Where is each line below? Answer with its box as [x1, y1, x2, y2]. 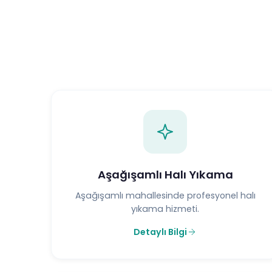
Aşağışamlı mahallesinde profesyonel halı [75, 189, 256, 202]
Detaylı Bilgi [134, 225, 187, 238]
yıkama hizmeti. [131, 202, 199, 215]
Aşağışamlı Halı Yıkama [97, 166, 233, 182]
